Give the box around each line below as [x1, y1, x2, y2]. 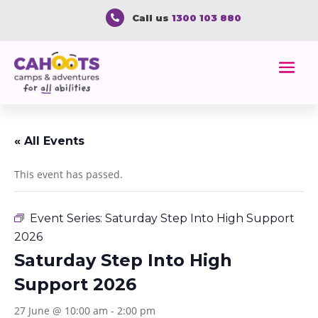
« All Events [14, 133, 84, 148]
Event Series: [30, 211, 105, 225]
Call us [131, 11, 172, 23]
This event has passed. [14, 167, 123, 181]
